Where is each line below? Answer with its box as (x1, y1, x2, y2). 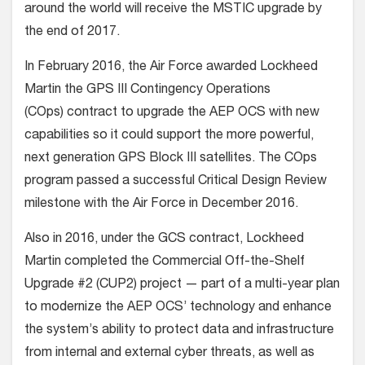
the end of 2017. (24, 25, 120, 39)
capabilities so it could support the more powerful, (24, 129, 314, 143)
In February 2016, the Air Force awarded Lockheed (24, 60, 318, 74)
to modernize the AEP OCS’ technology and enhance (24, 301, 332, 314)
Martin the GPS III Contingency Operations (24, 83, 270, 97)
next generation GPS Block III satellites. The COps (24, 152, 317, 165)
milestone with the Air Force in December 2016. (24, 197, 298, 211)
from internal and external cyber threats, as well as (24, 346, 314, 360)
